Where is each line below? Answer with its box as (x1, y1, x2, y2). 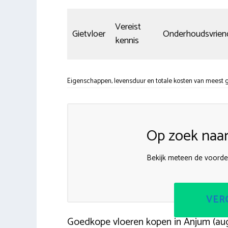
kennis (115, 33, 139, 48)
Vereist (115, 19, 141, 35)
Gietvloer (72, 26, 105, 42)
